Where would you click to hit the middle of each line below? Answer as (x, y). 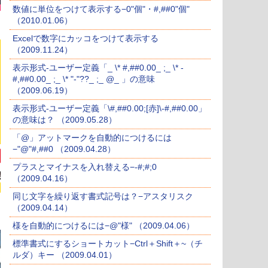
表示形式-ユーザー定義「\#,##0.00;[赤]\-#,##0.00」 (109, 109)
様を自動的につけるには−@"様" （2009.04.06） (103, 226)
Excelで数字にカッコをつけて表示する (86, 39)
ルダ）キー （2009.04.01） (65, 255)
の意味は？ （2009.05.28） (65, 120)
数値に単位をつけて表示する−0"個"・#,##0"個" (101, 9)
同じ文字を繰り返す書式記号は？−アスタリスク (103, 197)
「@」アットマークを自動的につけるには (92, 138)
